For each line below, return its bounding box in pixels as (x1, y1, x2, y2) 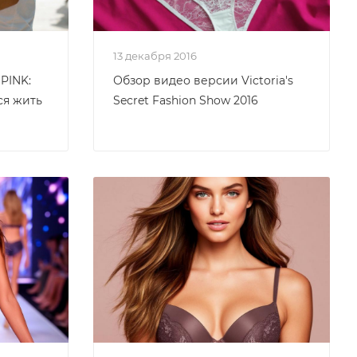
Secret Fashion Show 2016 (113, 93, 258, 108)
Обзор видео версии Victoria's (113, 73, 293, 88)
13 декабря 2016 (117, 49, 197, 62)
